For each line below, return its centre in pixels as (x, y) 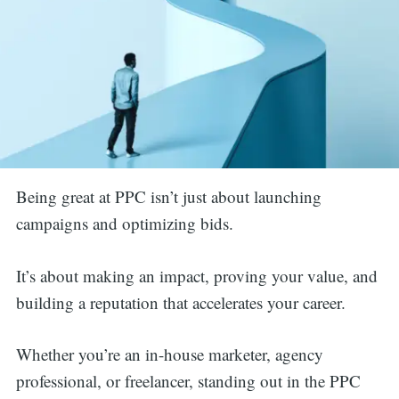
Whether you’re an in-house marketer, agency (169, 354)
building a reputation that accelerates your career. (183, 302)
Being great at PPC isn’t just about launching (168, 197)
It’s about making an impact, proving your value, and (196, 275)
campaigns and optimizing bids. (124, 224)
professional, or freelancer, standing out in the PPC (188, 381)
